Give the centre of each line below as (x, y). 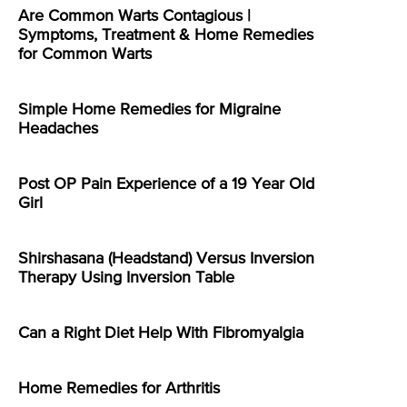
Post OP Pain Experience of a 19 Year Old (166, 184)
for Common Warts (85, 54)
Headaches (58, 129)
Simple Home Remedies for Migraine (149, 109)
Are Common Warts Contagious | (134, 16)
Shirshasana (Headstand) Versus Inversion (166, 258)
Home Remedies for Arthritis (119, 388)
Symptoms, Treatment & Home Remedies (166, 35)
